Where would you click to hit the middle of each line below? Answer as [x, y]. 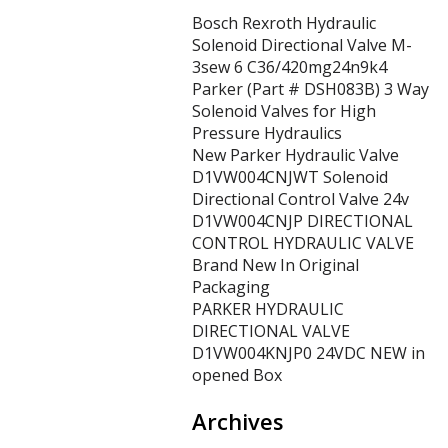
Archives [238, 421]
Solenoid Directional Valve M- [302, 45]
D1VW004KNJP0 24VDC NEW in [308, 353]
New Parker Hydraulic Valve [295, 155]
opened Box [237, 375]
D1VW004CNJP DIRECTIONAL [302, 221]
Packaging [231, 287]
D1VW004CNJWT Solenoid [290, 177]
